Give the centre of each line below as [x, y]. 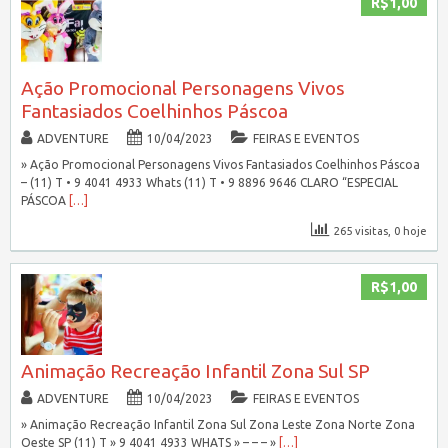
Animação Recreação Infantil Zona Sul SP [195, 370]
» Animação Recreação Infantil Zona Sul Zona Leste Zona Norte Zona [217, 424]
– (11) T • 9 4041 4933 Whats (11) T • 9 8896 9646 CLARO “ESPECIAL [209, 182]
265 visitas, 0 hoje [381, 230]
